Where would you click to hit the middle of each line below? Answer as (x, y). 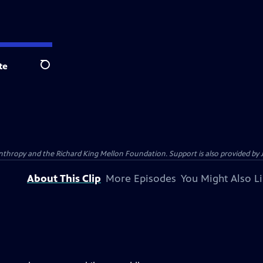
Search (54, 71)
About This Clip (64, 178)
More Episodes (141, 178)
